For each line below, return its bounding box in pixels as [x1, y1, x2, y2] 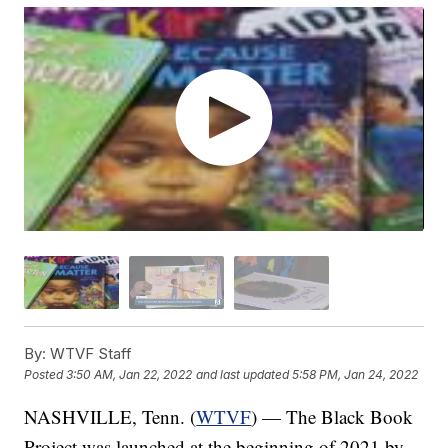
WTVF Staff [46, 343, 133, 363]
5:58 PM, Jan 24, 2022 [292, 367, 419, 383]
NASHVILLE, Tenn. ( [24, 403, 197, 429]
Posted [24, 367, 67, 383]
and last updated [196, 367, 290, 383]
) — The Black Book [251, 403, 414, 429]
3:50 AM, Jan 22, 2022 [66, 367, 193, 383]
